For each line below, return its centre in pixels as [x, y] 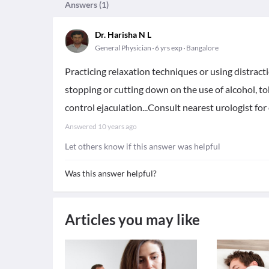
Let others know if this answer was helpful [143, 146]
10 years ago [117, 126]
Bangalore [202, 48]
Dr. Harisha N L [123, 35]
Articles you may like [132, 219]
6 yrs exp [169, 48]
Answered [81, 126]
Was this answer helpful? [111, 173]
